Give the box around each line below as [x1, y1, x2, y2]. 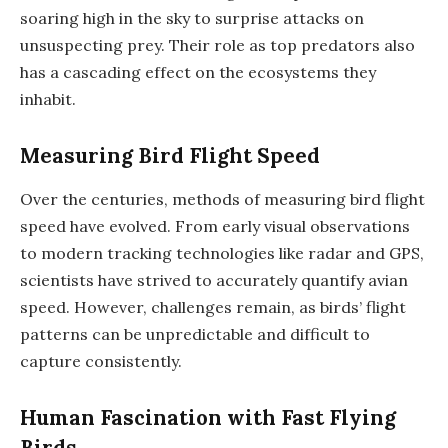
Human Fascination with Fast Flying [20, 403, 396, 431]
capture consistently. [20, 351, 182, 372]
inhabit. [20, 89, 76, 110]
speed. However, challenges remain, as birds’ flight [20, 297, 406, 318]
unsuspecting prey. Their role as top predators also [20, 35, 415, 56]
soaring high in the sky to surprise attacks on [20, 8, 364, 29]
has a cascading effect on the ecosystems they [20, 62, 376, 83]
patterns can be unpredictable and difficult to [20, 324, 370, 345]
